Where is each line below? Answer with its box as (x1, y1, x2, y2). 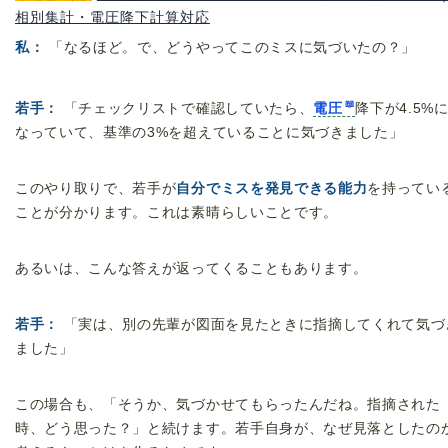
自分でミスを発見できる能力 (176, 180, 368, 196)
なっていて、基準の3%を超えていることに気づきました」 (15, 124, 404, 140)
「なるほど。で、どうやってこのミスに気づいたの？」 (44, 40, 417, 56)
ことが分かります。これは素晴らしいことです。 (15, 204, 338, 220)
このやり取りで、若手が (15, 180, 177, 196)
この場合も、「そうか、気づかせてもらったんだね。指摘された (15, 396, 441, 412)
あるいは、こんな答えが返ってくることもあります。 (15, 260, 368, 276)
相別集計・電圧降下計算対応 (15, 10, 210, 26)
